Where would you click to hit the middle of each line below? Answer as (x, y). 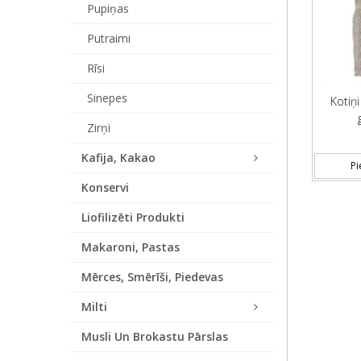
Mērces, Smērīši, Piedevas (152, 277)
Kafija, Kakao (118, 158)
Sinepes (107, 98)
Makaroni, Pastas (131, 247)
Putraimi (109, 38)
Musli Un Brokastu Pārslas (155, 336)
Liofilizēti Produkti (133, 217)
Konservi (105, 187)
